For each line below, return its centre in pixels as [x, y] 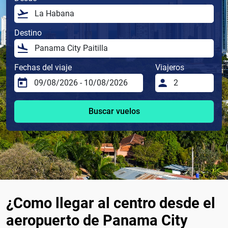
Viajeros [170, 68]
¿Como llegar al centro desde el [111, 203]
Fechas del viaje [43, 68]
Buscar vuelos [114, 111]
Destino [28, 33]
